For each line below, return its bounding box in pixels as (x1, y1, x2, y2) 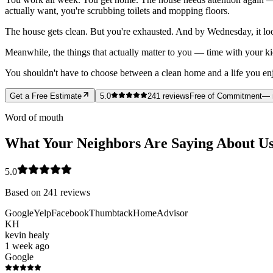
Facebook (51, 207, 89, 218)
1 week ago (5, 240, 49, 251)
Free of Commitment (190, 91, 262, 101)
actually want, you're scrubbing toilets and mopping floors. (5, 5, 230, 16)
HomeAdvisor (133, 207, 188, 218)
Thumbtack (89, 207, 133, 218)
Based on (5, 186, 43, 197)
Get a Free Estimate (10, 91, 82, 101)
